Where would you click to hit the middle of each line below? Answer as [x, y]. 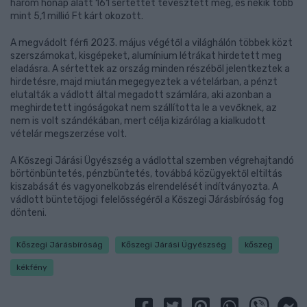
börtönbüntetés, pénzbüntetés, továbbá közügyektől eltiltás [146, 174]
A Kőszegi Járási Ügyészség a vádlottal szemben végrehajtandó [152, 161]
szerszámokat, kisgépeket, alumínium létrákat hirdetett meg [146, 56]
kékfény [32, 267]
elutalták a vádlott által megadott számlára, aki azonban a [141, 95]
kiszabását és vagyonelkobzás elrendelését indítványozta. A [144, 187]
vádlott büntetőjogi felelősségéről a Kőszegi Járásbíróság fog [147, 200]
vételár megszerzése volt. [69, 134]
